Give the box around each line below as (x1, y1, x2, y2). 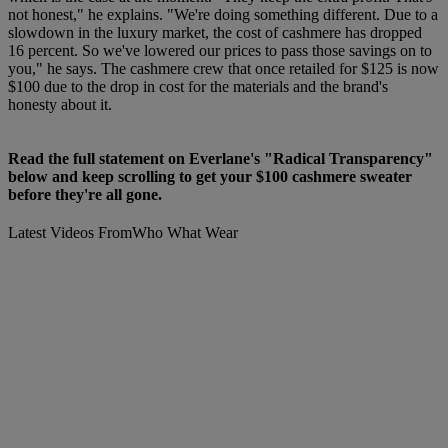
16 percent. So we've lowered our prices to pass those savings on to (8, 42, 432, 60)
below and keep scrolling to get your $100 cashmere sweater (8, 168, 412, 186)
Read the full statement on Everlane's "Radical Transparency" (8, 150, 433, 168)
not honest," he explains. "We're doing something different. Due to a (8, 6, 438, 24)
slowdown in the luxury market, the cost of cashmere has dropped (8, 24, 422, 42)
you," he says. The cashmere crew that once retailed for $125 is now (8, 60, 439, 78)
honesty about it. (8, 96, 116, 114)
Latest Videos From (8, 224, 132, 242)
